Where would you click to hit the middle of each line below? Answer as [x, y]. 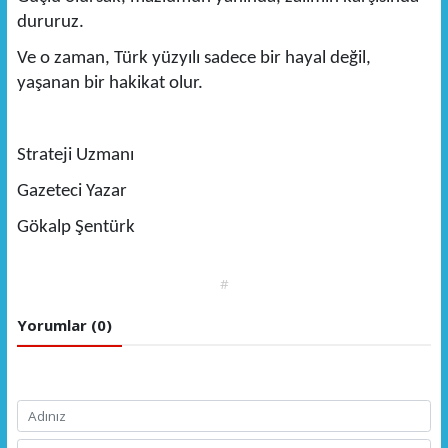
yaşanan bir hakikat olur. [109, 84]
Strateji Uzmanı [75, 156]
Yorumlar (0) [64, 325]
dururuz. [50, 23]
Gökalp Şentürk [75, 228]
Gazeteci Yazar [71, 192]
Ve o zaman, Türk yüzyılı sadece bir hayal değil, [193, 59]
